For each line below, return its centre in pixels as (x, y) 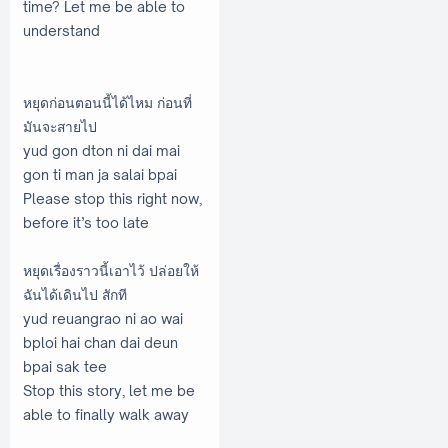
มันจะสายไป (60, 126)
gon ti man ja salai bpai (100, 174)
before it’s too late (86, 222)
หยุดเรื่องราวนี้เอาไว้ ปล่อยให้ (111, 270)
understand (61, 30)
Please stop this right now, (112, 198)
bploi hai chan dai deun (100, 342)
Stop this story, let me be (109, 390)
